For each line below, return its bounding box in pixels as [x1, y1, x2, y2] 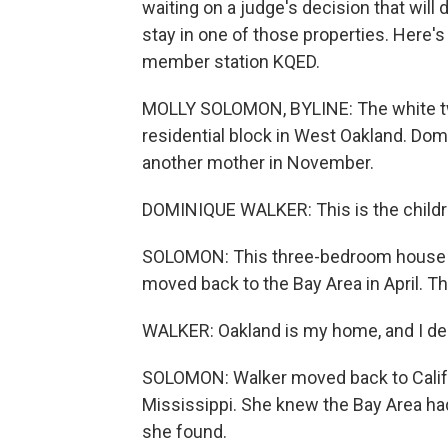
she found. [142, 421, 227, 442]
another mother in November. [142, 152, 374, 173]
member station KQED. [142, 51, 320, 72]
